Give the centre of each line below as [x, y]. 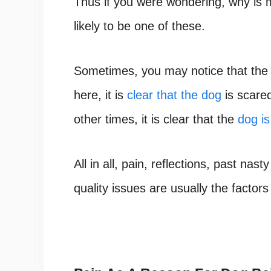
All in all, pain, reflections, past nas [167, 164]
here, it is [100, 95]
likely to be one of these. [139, 26]
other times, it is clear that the [156, 119]
